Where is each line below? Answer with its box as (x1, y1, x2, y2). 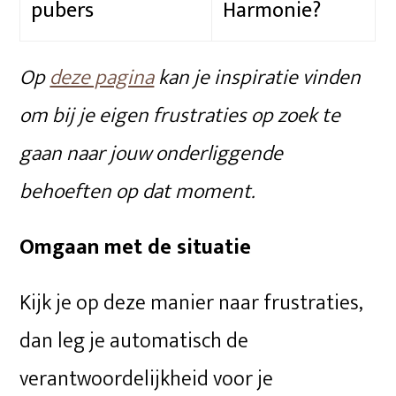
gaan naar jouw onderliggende (19, 135, 284, 171)
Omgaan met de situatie (19, 229, 252, 265)
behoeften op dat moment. (19, 173, 255, 209)
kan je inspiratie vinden (154, 59, 362, 95)
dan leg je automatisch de (19, 323, 249, 359)
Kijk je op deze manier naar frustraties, (19, 285, 364, 321)
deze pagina (49, 59, 155, 95)
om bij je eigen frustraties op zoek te (19, 97, 341, 133)
